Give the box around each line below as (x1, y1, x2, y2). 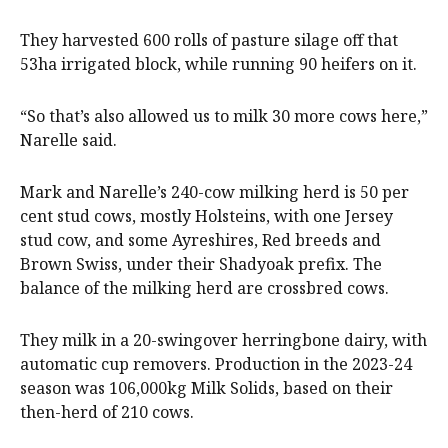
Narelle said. (20, 129, 117, 152)
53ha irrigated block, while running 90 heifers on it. (20, 53, 417, 76)
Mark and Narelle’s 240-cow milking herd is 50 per (20, 181, 409, 204)
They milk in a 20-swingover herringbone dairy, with (20, 329, 427, 352)
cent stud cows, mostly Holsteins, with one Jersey (20, 205, 393, 228)
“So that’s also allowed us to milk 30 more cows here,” (20, 105, 428, 128)
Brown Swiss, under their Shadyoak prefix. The (20, 253, 382, 276)
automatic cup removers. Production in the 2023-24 (20, 353, 412, 376)
